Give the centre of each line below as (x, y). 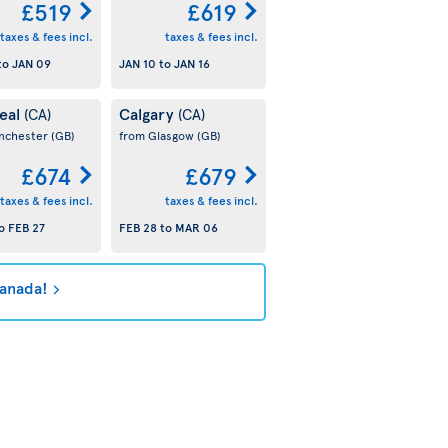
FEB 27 (26, 227)
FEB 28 (137, 227)
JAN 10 (137, 63)
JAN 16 (191, 63)
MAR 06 (196, 227)
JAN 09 (31, 63)
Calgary (148, 113)
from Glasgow (157, 135)
